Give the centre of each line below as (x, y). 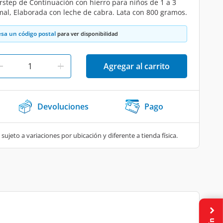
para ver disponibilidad (87, 34)
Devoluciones (63, 107)
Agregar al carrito (137, 66)
